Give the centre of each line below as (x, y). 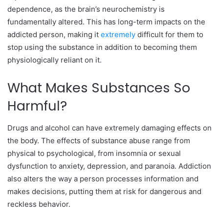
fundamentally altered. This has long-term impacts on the (106, 22)
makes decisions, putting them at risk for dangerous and (104, 191)
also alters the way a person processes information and (103, 178)
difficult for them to (169, 34)
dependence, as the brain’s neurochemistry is (86, 9)
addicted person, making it (54, 34)
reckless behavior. (40, 204)
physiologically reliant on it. (55, 60)
